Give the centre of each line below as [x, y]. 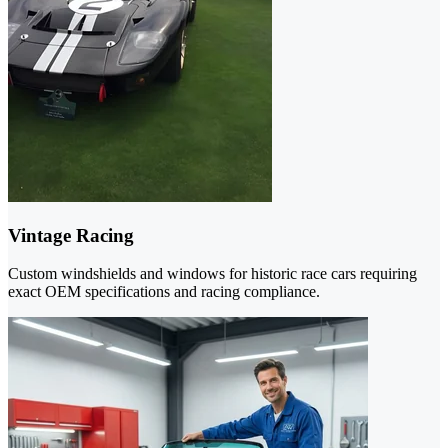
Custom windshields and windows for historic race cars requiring [212, 274]
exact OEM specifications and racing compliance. [164, 292]
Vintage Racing [71, 235]
